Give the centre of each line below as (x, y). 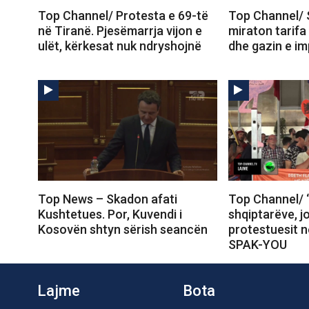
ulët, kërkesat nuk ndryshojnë (120, 46)
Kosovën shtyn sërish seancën (123, 229)
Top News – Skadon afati (108, 199)
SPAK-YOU (257, 244)
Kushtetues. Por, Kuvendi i (110, 214)
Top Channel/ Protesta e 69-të (123, 15)
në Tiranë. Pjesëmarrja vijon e (120, 30)
